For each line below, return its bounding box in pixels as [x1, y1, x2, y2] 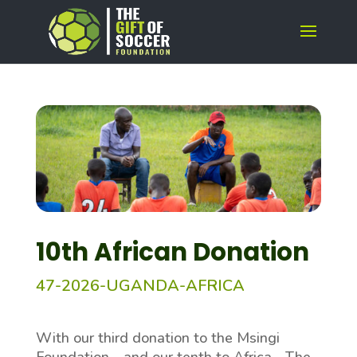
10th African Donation [35, 234, 309, 270]
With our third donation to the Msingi [35, 328, 280, 348]
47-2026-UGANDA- [35, 275, 186, 297]
